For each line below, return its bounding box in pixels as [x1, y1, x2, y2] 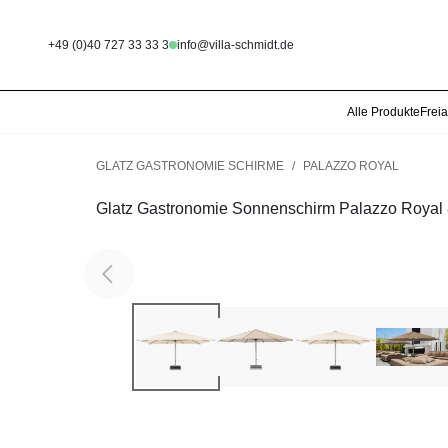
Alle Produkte [347, 105, 420, 119]
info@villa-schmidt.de [177, 38, 294, 52]
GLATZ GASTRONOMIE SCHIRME [96, 159, 284, 173]
